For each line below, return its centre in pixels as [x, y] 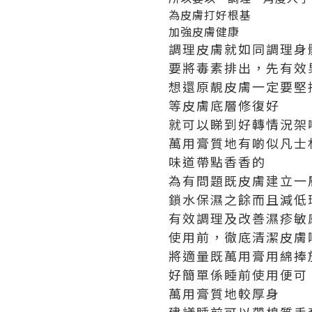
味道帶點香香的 [217, 161]
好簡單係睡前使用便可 [238, 274]
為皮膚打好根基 [210, 14]
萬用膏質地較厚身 [224, 293]
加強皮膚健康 [204, 31]
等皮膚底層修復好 [224, 105]
